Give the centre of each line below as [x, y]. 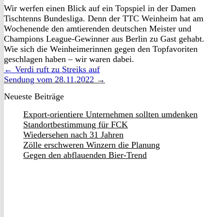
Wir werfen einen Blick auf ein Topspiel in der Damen [100, 8]
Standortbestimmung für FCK [76, 124]
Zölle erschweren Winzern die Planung [92, 145]
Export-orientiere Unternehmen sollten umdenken [110, 114]
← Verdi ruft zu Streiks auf [52, 69]
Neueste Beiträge [34, 96]
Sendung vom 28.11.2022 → [54, 79]
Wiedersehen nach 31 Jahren [73, 134]
